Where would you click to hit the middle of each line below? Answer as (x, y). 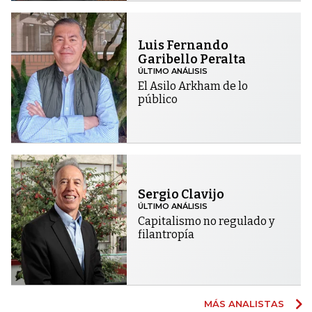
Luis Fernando (184, 46)
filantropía (166, 235)
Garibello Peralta (192, 60)
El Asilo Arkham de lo (193, 86)
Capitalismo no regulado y (206, 221)
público (158, 100)
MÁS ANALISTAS (245, 304)
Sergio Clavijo (181, 195)
